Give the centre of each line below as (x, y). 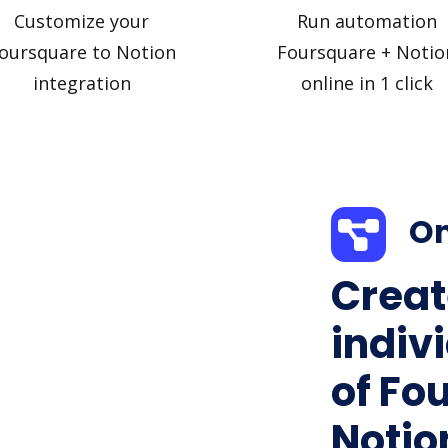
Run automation (366, 20)
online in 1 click (366, 82)
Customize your (81, 20)
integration (81, 82)
